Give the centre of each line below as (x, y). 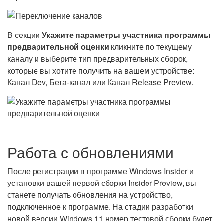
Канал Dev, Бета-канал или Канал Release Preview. (100, 82)
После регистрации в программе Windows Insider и (101, 171)
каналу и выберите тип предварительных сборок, (98, 58)
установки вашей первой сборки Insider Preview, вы (102, 183)
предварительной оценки (58, 47)
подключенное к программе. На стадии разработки (100, 206)
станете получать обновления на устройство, (90, 195)
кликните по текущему (150, 47)
